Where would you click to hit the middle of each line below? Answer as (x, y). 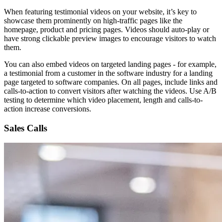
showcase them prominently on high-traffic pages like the (93, 20)
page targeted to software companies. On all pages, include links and (111, 82)
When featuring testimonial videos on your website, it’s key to (100, 11)
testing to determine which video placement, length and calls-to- (103, 100)
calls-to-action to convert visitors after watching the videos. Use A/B (110, 91)
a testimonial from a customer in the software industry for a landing (108, 73)
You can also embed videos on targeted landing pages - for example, (110, 64)
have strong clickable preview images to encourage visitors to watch (110, 38)
